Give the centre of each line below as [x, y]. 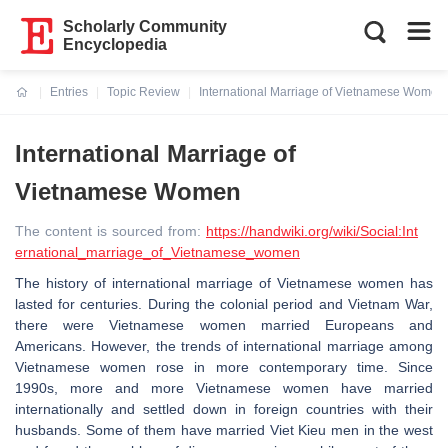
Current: [39, 104]
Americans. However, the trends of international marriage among [224, 346]
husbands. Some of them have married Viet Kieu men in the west [224, 430]
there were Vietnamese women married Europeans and [224, 325]
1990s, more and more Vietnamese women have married [224, 388]
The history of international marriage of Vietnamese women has [224, 283]
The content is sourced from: [110, 231]
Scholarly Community [145, 26]
